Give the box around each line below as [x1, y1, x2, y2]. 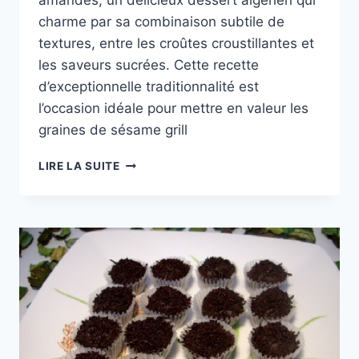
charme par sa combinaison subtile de [38, 14, 284, 30]
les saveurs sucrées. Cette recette [38, 57, 259, 74]
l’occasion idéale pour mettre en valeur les [38, 100, 309, 117]
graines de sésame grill [38, 122, 188, 139]
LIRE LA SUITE [38, 159, 120, 173]
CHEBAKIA [119, 155, 180, 169]
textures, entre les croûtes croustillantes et [38, 35, 314, 52]
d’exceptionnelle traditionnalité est [38, 79, 259, 95]
